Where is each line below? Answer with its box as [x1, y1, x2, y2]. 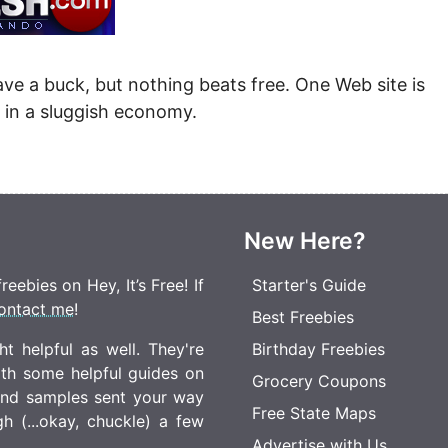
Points [384, 45, 430, 65]
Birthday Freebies [252, 338, 385, 359]
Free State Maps [252, 402, 376, 423]
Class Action [119, 88, 211, 108]
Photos [384, 2, 435, 22]
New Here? [244, 226, 366, 255]
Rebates [119, 45, 179, 65]
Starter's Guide [252, 274, 366, 295]
